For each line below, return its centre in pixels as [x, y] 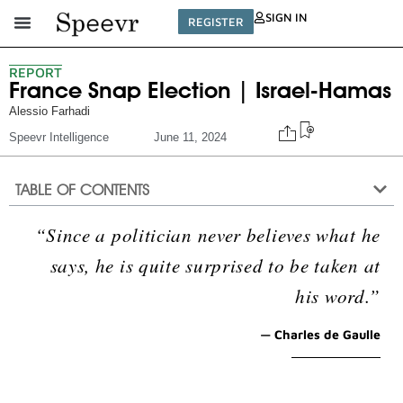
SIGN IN [287, 17]
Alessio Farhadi [49, 111]
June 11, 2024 [190, 137]
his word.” [338, 296]
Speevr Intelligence [59, 137]
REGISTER [216, 22]
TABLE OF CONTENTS [82, 189]
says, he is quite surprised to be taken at [215, 265]
